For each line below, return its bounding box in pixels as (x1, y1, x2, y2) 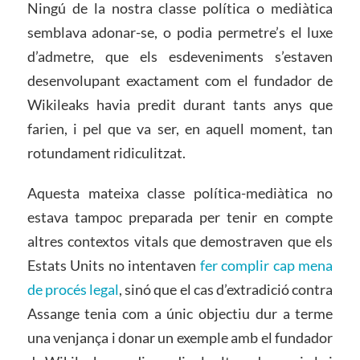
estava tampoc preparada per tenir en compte (27, 208, 333, 227)
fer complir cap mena (199, 256, 333, 275)
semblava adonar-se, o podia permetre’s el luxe (27, 23, 333, 42)
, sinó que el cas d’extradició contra (119, 280, 333, 299)
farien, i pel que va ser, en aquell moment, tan (27, 120, 333, 138)
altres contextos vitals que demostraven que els (27, 232, 333, 251)
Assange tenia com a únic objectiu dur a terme (27, 305, 333, 323)
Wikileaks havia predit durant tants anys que (27, 96, 333, 114)
